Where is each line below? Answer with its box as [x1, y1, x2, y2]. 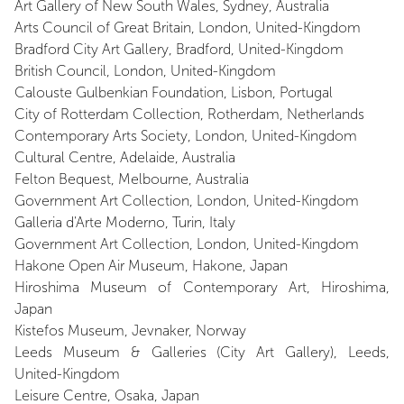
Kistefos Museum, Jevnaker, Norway [14, 322, 246, 339]
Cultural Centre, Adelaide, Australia [14, 149, 235, 166]
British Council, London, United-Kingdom [14, 62, 276, 79]
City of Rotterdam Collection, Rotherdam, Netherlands [14, 106, 364, 123]
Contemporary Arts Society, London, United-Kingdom [14, 127, 357, 144]
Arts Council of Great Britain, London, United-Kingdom [14, 19, 361, 36]
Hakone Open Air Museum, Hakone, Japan [14, 257, 288, 274]
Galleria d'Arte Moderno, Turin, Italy [14, 214, 235, 231]
